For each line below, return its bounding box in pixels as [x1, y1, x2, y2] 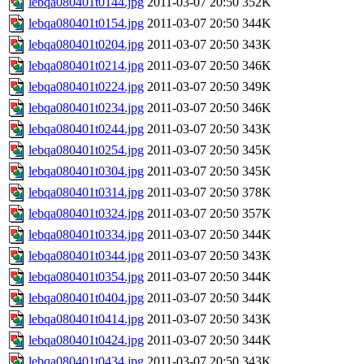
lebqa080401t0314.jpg [28, 185, 144, 200]
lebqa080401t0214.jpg [28, 58, 144, 73]
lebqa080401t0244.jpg [28, 122, 144, 136]
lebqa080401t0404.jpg [28, 291, 144, 305]
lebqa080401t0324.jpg [28, 206, 144, 221]
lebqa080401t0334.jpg [28, 227, 144, 242]
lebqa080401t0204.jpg [28, 37, 144, 52]
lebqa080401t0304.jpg [28, 164, 144, 179]
